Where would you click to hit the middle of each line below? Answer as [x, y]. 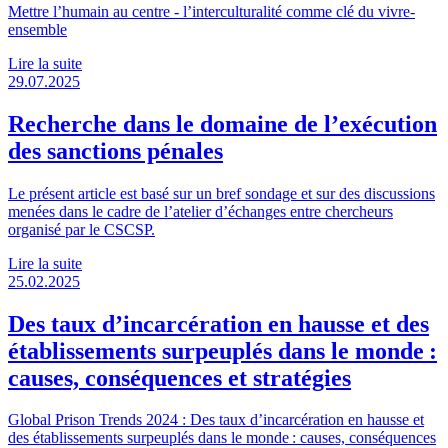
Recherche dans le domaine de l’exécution [222, 123]
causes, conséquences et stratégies [179, 377]
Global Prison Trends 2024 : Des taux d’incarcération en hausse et [216, 420]
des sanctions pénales [115, 150]
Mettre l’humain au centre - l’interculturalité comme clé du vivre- [211, 11]
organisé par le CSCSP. [81, 229]
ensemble [37, 29]
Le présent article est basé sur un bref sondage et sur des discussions [221, 193]
